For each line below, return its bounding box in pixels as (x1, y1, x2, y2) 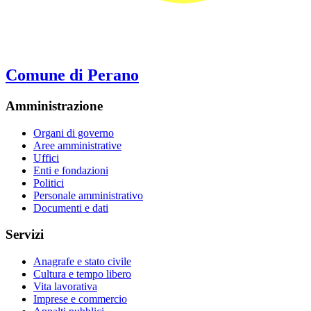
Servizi (6, 227, 44, 242)
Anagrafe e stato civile (33, 255, 131, 268)
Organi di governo (33, 126, 114, 139)
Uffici (33, 151, 59, 164)
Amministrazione (6, 98, 103, 113)
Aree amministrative (33, 139, 121, 151)
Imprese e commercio (33, 293, 127, 305)
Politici (33, 176, 64, 189)
